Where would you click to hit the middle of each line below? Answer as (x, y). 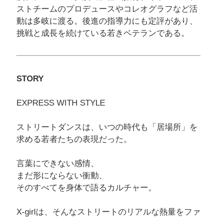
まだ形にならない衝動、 (62, 175)
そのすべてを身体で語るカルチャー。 (86, 187)
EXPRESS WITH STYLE (61, 103)
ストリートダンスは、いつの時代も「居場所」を (107, 127)
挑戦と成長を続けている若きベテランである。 (103, 33)
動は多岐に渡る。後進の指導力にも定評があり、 (107, 21)
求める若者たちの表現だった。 (74, 139)
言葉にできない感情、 (57, 163)
